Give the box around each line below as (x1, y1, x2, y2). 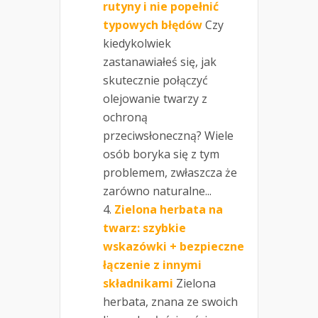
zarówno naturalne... (103, 183, 212, 199)
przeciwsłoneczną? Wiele (103, 128, 234, 144)
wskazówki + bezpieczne (103, 238, 244, 255)
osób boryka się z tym (103, 146, 219, 163)
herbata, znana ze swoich (103, 294, 238, 310)
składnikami (103, 275, 173, 292)
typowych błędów (103, 17, 202, 33)
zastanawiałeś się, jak (103, 54, 216, 70)
